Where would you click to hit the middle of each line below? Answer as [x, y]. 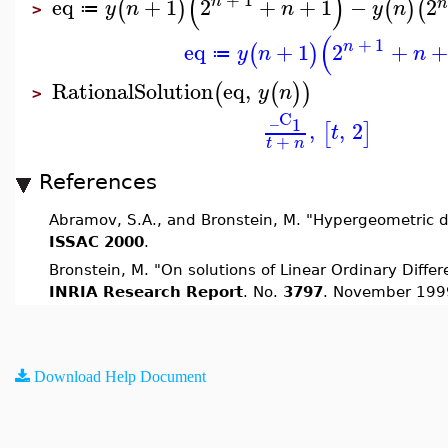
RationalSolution [132, 90]
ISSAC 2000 [96, 241]
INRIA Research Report [146, 291]
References [98, 181]
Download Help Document [120, 376]
